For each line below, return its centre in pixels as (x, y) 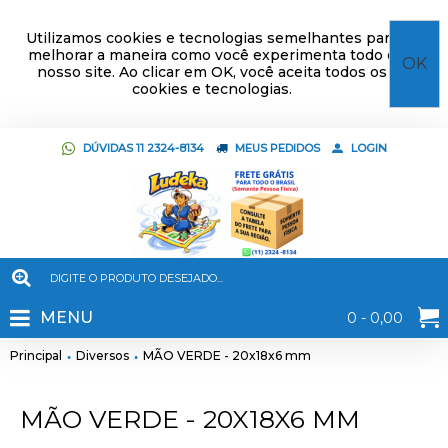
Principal (36, 355)
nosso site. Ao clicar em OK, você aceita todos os (211, 72)
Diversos (102, 355)
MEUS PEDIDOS (277, 148)
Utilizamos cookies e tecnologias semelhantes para (211, 38)
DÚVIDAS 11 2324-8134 (143, 147)
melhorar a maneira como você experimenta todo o (211, 55)
